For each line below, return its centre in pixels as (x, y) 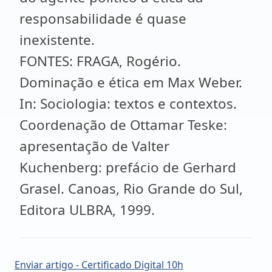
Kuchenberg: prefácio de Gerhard (128, 167)
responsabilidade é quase (103, 19)
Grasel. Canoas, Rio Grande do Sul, (131, 189)
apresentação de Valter (94, 146)
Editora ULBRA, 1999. (87, 210)
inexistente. (57, 40)
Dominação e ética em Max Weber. (131, 82)
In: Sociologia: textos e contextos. (128, 104)
